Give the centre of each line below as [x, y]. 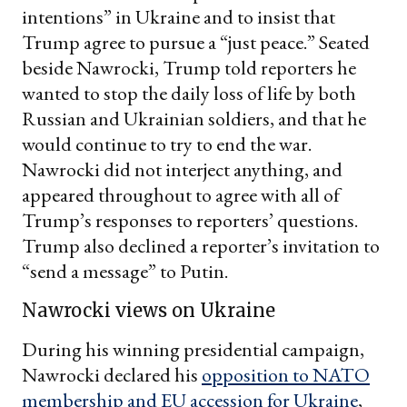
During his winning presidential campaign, [193, 349]
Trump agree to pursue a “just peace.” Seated [196, 42]
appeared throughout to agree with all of [181, 194]
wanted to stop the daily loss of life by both [189, 93]
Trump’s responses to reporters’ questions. [190, 220]
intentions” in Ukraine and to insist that [179, 16]
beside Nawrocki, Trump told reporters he [189, 67]
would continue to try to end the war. [167, 144]
